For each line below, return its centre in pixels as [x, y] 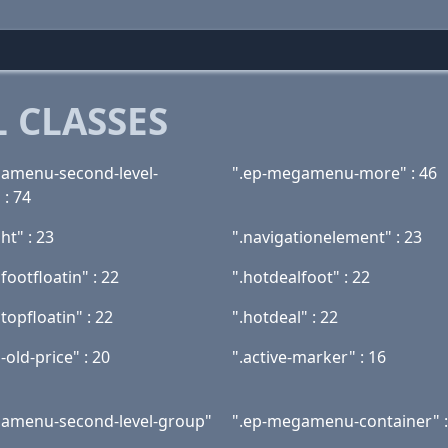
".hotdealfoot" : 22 [301, 277]
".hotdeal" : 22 [285, 317]
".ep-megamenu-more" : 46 [334, 173]
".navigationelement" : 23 [327, 237]
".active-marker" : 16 [309, 357]
